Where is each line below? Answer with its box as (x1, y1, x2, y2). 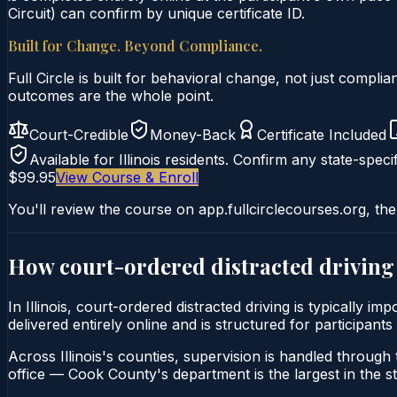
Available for (29, 150, 119, 168)
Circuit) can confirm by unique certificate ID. (8, 4, 305, 22)
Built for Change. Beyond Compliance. (8, 35, 262, 55)
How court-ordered (8, 251, 211, 280)
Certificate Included (257, 125, 386, 144)
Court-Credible (29, 125, 128, 144)
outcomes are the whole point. (8, 86, 214, 105)
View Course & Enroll (56, 167, 198, 186)
